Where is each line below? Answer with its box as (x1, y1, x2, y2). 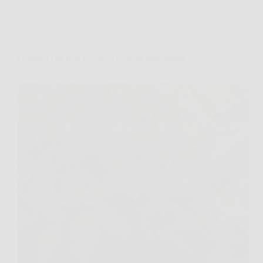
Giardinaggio (41, 28, 90, 39)
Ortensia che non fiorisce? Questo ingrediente (18, 53, 186, 63)
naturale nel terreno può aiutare (18, 63, 132, 74)
